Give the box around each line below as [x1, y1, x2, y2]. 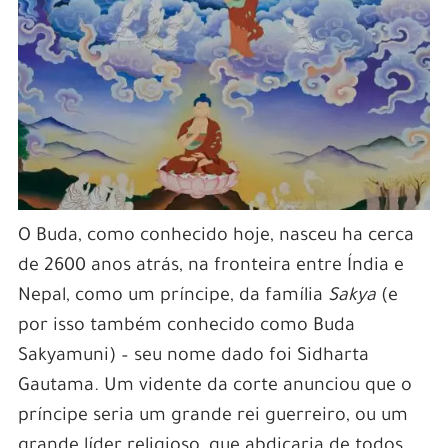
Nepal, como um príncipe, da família [17, 287, 328, 308]
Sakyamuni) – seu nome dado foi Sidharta [17, 347, 369, 368]
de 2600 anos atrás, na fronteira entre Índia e [17, 257, 404, 278]
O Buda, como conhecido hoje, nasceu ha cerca [17, 227, 414, 248]
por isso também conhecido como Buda [17, 317, 355, 338]
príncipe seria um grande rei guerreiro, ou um [17, 407, 408, 428]
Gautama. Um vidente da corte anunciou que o [17, 377, 412, 398]
